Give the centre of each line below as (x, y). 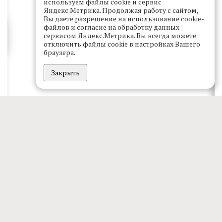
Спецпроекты (50, 185)
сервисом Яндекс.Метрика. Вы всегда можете (120, 35)
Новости (39, 155)
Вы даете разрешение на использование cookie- (124, 19)
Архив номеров (49, 215)
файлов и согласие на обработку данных (111, 27)
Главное (38, 140)
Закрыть (65, 72)
